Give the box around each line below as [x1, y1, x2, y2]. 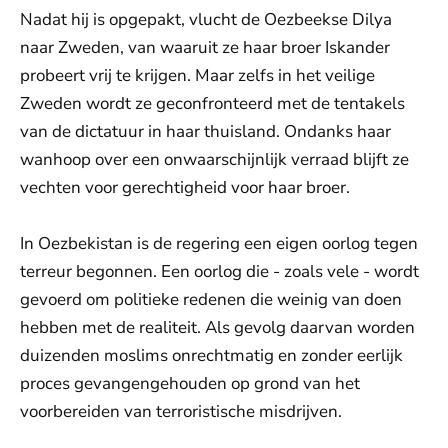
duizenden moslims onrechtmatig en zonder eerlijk [20, 344, 403, 368]
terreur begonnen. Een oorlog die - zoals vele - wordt [20, 260, 419, 284]
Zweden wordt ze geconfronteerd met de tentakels [20, 92, 405, 116]
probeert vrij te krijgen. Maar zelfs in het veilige [20, 64, 375, 88]
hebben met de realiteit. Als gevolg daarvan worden [20, 316, 415, 340]
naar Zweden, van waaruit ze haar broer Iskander [20, 36, 390, 60]
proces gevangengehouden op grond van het [20, 372, 360, 396]
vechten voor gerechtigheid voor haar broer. [20, 176, 350, 200]
